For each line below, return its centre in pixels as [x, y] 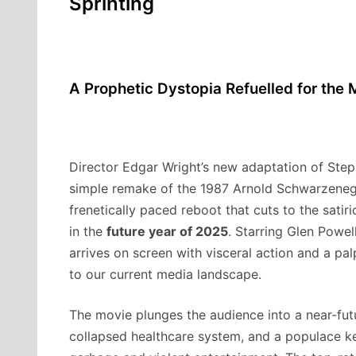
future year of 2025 [167, 231]
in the [88, 231]
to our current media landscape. [165, 274]
